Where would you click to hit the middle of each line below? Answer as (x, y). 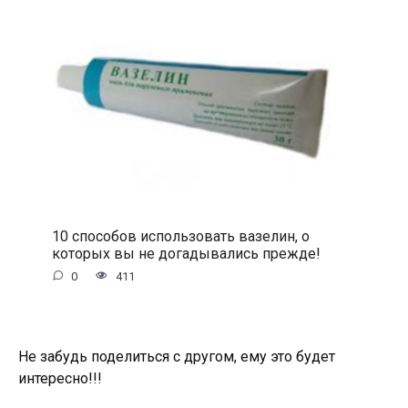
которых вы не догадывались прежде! (186, 253)
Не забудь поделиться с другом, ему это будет (177, 357)
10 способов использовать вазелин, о (180, 236)
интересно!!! (60, 379)
